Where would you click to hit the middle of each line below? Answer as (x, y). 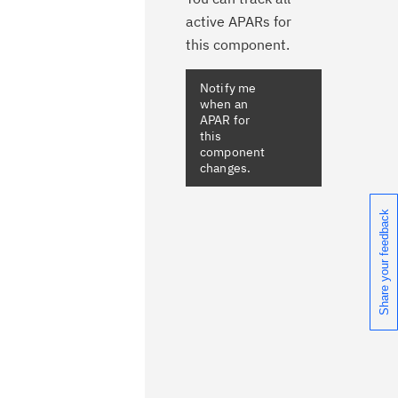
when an (224, 104)
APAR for (225, 120)
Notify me (228, 88)
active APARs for (239, 21)
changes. (226, 168)
